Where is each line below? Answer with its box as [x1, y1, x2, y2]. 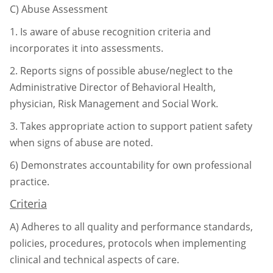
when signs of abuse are [10, 135, 123, 149]
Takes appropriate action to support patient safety [20, 119, 252, 133]
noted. [123, 135, 153, 149]
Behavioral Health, [132, 80, 216, 94]
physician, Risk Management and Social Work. [10, 96, 218, 110]
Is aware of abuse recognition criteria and [20, 24, 211, 38]
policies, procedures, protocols [10, 236, 155, 250]
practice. [10, 174, 49, 188]
